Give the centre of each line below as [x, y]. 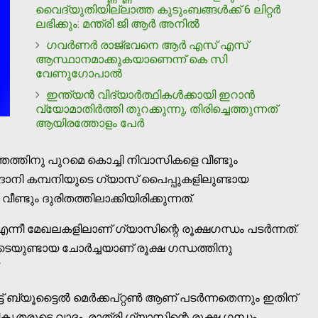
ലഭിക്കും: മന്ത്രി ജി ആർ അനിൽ [117, 23]
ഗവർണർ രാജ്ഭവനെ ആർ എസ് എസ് [147, 45]
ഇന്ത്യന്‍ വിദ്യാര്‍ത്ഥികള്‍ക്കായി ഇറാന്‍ [150, 94]
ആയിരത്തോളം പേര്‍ [90, 123]
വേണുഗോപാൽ [79, 73]
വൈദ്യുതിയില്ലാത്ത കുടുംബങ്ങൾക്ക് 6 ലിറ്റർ [158, 9]
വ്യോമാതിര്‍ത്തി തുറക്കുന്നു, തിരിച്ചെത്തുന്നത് [157, 109]
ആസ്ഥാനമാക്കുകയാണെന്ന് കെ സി [131, 59]
